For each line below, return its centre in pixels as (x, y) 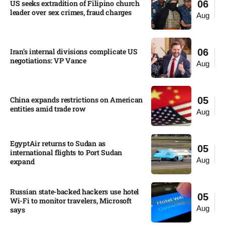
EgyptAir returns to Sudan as (58, 143)
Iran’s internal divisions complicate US (74, 51)
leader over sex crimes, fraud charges (71, 12)
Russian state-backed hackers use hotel (75, 191)
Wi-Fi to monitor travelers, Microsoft (71, 200)
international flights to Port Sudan (66, 152)
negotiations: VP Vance (48, 60)
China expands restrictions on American (77, 99)
